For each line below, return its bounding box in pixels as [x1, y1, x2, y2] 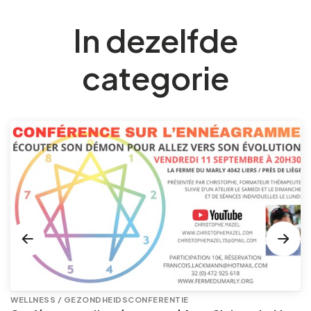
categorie [82, 58, 229, 97]
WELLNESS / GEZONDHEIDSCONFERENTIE [10, 294, 189, 304]
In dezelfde [73, 20, 238, 60]
